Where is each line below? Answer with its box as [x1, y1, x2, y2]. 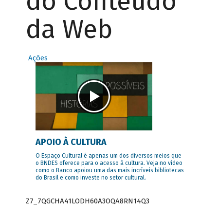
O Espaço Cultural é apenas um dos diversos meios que [35, 152, 182, 160]
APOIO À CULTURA [35, 137, 107, 148]
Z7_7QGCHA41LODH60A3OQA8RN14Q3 [25, 196, 149, 205]
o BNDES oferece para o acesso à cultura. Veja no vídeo [35, 160, 182, 167]
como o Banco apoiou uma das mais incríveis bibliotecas [35, 167, 184, 174]
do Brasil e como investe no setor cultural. [35, 174, 146, 182]
